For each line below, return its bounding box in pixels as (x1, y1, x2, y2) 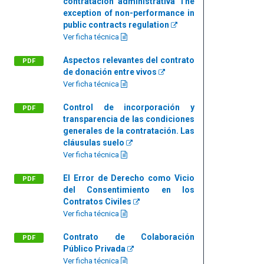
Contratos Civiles (63, 197, 134, 206)
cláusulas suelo (63, 138, 127, 147)
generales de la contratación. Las (63, 126, 194, 136)
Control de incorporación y (63, 103, 194, 112)
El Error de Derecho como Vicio (63, 173, 194, 183)
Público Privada (63, 244, 128, 253)
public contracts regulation (63, 20, 171, 29)
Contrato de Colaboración (63, 232, 194, 242)
